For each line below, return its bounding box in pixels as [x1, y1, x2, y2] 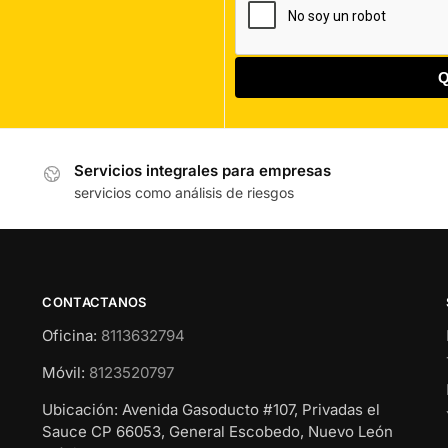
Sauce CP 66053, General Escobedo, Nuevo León [42, 421, 394, 441]
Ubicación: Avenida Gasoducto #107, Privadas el [42, 399, 381, 419]
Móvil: [42, 362, 90, 382]
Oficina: [42, 325, 102, 345]
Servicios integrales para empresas [74, 160, 332, 180]
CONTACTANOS [42, 294, 147, 311]
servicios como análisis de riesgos [74, 184, 295, 202]
